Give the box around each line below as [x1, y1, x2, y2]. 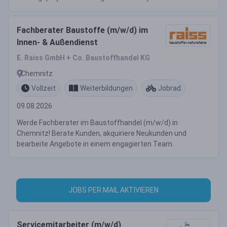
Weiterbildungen [80, 84, 133, 92]
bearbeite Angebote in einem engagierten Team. [17, 140, 174, 148]
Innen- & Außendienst [17, 37, 98, 47]
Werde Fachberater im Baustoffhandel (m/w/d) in [17, 119, 178, 127]
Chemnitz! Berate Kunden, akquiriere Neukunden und [17, 129, 186, 137]
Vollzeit [31, 84, 56, 92]
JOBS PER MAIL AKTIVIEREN [68, 186, 159, 194]
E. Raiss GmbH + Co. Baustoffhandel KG [17, 54, 150, 62]
